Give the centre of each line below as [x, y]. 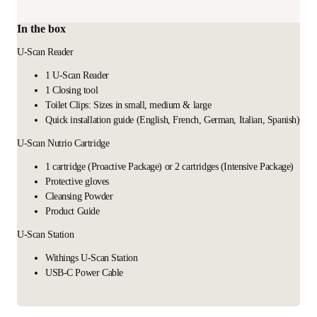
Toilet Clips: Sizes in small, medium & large [128, 105]
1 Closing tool [72, 90]
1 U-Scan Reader [77, 75]
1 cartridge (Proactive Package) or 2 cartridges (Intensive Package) [169, 166]
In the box [41, 28]
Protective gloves [77, 181]
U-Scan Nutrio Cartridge [63, 143]
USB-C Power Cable [84, 272]
